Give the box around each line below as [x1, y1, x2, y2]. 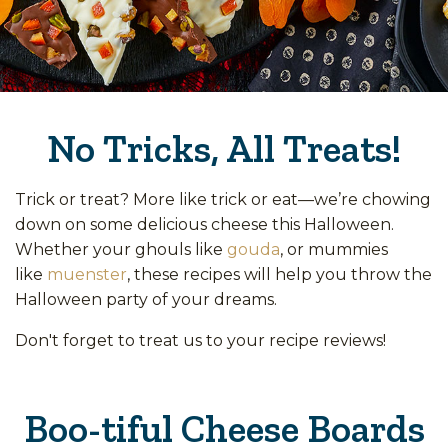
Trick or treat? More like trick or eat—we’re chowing [15, 190, 431, 210]
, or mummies [280, 240, 388, 260]
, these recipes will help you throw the [127, 265, 432, 285]
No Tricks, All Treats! [47, 126, 401, 172]
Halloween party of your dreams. [15, 290, 277, 310]
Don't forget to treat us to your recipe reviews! [15, 331, 386, 351]
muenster [47, 265, 127, 285]
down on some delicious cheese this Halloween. [15, 215, 394, 235]
